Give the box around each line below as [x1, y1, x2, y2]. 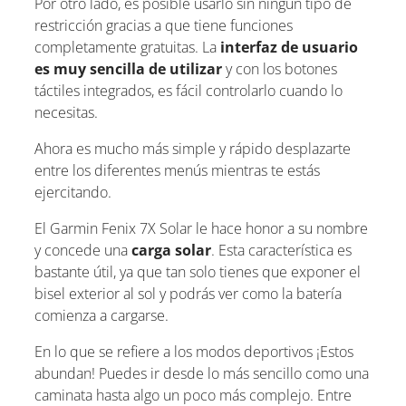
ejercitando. [34, 181, 111, 202]
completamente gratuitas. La [34, 36, 220, 57]
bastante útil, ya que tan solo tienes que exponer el [34, 261, 361, 282]
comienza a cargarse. [34, 304, 169, 325]
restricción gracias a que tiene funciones [34, 14, 293, 35]
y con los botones [222, 58, 337, 79]
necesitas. [34, 101, 98, 122]
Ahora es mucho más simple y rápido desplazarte [34, 138, 351, 159]
